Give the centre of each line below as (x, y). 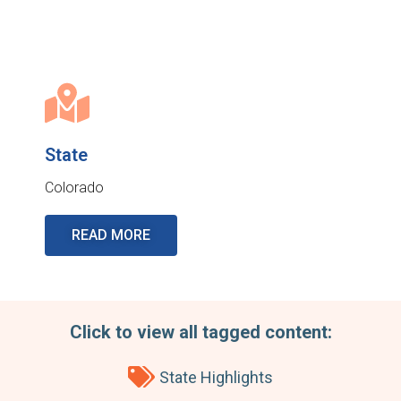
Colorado (74, 188)
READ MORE (111, 235)
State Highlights (216, 377)
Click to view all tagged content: (200, 332)
